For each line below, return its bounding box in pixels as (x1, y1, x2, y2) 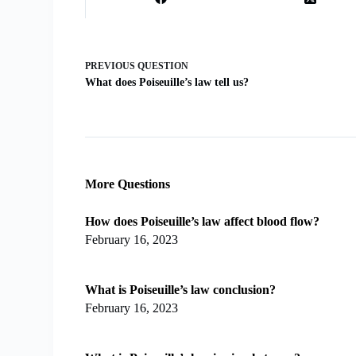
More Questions (85, 176, 171, 191)
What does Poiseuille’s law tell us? (85, 75, 250, 88)
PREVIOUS (85, 60, 138, 72)
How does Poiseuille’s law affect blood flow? (85, 215, 320, 229)
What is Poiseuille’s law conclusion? (85, 283, 277, 297)
